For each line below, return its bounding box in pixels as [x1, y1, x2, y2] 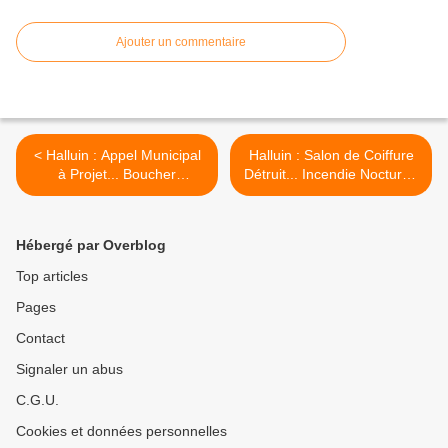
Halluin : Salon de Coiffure [248, 147, 414, 164]
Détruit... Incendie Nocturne [244, 166, 418, 183]
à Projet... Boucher [58, 166, 176, 183]
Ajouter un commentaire [116, 35, 246, 50]
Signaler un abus [16, 361, 123, 378]
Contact [16, 330, 65, 347]
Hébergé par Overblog [16, 237, 166, 254]
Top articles [16, 268, 88, 285]
